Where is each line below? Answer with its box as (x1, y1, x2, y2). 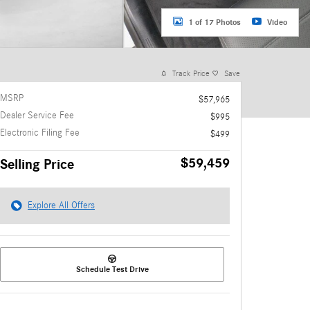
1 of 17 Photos (188, 17, 241, 27)
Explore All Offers (28, 200, 95, 211)
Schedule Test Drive (75, 264, 149, 274)
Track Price (172, 69, 210, 78)
